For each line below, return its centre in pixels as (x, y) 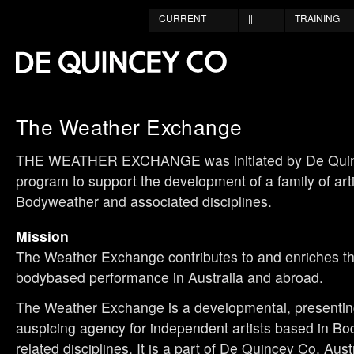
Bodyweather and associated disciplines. (144, 201)
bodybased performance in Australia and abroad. (169, 277)
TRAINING (317, 18)
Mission (42, 236)
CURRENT (183, 18)
